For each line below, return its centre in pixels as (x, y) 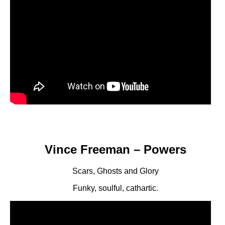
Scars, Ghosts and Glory (116, 171)
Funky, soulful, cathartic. (116, 188)
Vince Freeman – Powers (116, 150)
